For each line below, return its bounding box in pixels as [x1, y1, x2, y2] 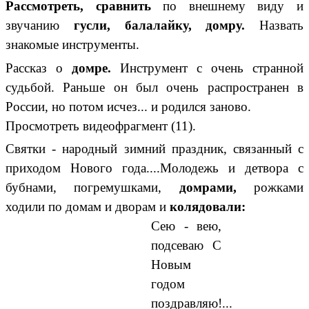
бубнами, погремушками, [6, 179, 179, 195]
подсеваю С [151, 237, 221, 252]
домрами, [179, 179, 255, 195]
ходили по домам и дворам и [6, 199, 170, 214]
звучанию [6, 17, 74, 32]
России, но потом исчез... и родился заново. [6, 99, 251, 114]
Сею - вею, [151, 218, 221, 233]
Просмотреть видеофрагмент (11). [6, 118, 196, 133]
